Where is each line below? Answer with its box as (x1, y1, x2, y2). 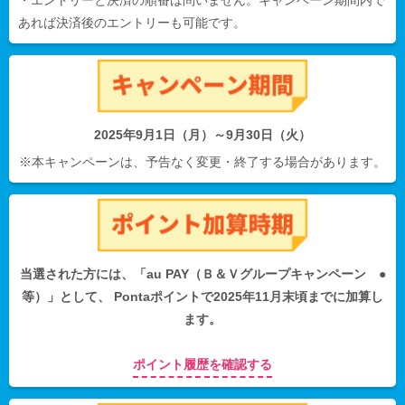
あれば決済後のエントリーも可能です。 (18, 14, 246, 30)
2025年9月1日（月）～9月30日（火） (94, 127, 311, 142)
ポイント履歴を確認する (133, 356, 272, 372)
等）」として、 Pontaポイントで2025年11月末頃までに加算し (22, 288, 383, 304)
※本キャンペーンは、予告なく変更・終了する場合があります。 (19, 154, 386, 169)
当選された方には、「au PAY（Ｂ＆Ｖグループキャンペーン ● (19, 266, 386, 281)
